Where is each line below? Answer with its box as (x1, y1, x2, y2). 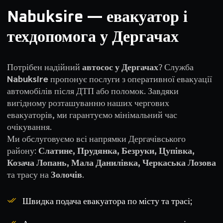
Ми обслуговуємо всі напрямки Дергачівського (6, 132, 186, 144)
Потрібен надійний (6, 61, 82, 72)
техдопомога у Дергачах (6, 29, 179, 45)
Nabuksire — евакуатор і (6, 9, 188, 25)
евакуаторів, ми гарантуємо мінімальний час (6, 109, 177, 120)
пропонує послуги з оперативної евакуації (48, 73, 212, 84)
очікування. (6, 120, 52, 132)
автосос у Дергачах (82, 61, 158, 72)
